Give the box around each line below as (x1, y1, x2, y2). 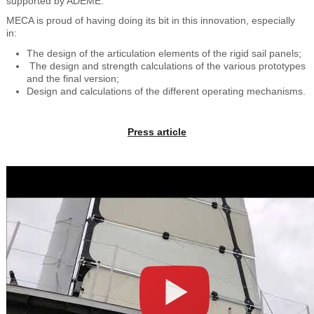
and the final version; (26, 73, 119, 85)
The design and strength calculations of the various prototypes (29, 60, 306, 72)
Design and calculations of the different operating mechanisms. (26, 86, 306, 97)
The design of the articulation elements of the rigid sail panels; (26, 48, 301, 60)
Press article (128, 125, 186, 137)
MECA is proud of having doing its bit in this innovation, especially (6, 15, 295, 27)
